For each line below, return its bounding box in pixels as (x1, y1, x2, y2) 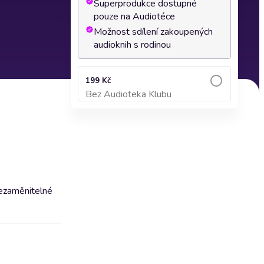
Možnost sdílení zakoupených (94, 25, 213, 38)
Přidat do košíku (126, 95, 183, 104)
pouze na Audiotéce (94, 10, 175, 23)
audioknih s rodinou (94, 38, 171, 51)
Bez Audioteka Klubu (85, 88, 171, 101)
